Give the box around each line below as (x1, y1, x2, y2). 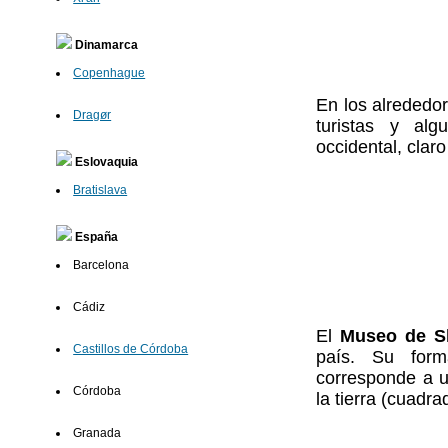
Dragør (73, 108, 112, 123)
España (72, 230, 119, 245)
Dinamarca (72, 38, 139, 53)
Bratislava (73, 183, 128, 198)
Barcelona (73, 258, 130, 273)
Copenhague (73, 66, 146, 81)
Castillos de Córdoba (73, 342, 189, 357)
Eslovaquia (72, 155, 139, 170)
